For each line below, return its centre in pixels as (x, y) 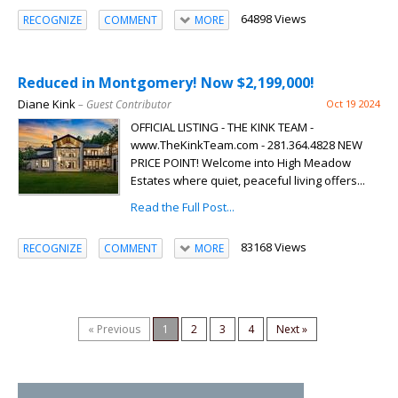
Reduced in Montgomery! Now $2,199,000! (166, 83)
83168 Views (273, 247)
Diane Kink (47, 104)
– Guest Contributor (125, 105)
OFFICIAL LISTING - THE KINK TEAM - (222, 127)
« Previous (114, 330)
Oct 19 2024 (353, 104)
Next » (292, 330)
